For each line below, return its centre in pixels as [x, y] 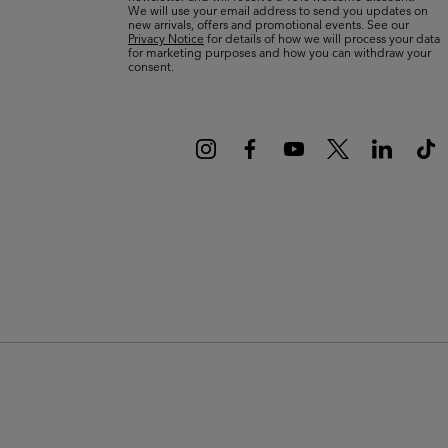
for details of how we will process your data [322, 37]
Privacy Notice [166, 37]
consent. [151, 65]
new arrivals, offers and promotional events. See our [268, 23]
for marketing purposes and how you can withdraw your [279, 51]
